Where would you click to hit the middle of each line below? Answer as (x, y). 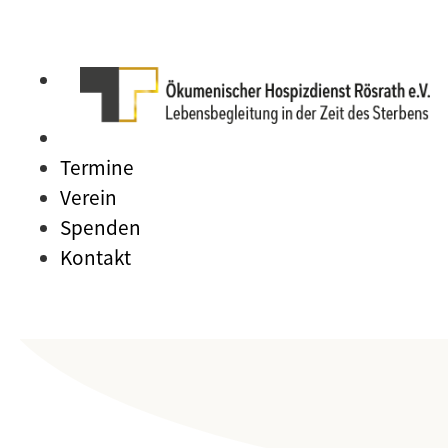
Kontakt (95, 256)
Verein (88, 196)
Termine (97, 166)
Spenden (100, 226)
